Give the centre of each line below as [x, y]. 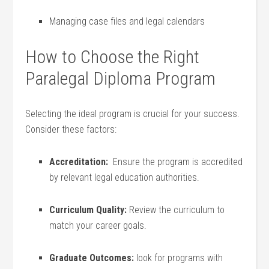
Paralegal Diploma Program [121, 78]
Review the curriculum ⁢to [176, 210]
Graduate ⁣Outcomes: [92, 258]
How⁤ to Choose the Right [113, 57]
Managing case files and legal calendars [127, 21]
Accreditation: [79, 162]
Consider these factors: [71, 129]
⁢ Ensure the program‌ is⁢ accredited [176, 162]
